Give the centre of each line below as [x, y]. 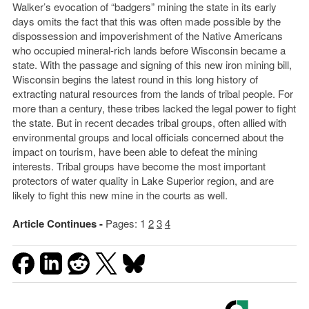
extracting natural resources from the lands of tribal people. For [152, 94]
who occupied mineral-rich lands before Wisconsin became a [149, 50]
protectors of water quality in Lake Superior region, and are [143, 181]
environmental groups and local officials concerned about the [148, 137]
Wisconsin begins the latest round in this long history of [135, 79]
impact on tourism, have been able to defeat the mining [134, 152]
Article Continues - [59, 224]
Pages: [122, 223]
